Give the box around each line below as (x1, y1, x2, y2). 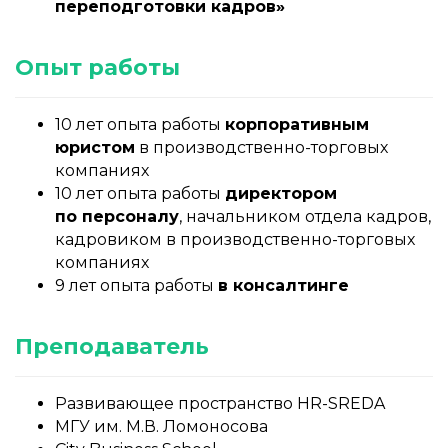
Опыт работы (15, 54, 180, 82)
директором (225, 184, 337, 204)
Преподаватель (15, 333, 209, 361)
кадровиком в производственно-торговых (55, 230, 415, 250)
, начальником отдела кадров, (179, 207, 431, 227)
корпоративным (225, 115, 369, 135)
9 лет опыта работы (55, 276, 218, 296)
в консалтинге (218, 276, 349, 296)
